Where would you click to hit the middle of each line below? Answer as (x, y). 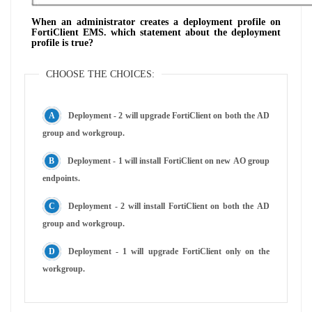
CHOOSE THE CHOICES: (100, 74)
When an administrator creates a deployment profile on (156, 22)
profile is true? (62, 42)
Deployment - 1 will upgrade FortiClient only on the (169, 251)
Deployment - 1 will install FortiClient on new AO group (169, 161)
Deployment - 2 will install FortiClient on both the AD (169, 206)
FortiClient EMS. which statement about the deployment (156, 32)
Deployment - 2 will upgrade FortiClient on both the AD (169, 115)
